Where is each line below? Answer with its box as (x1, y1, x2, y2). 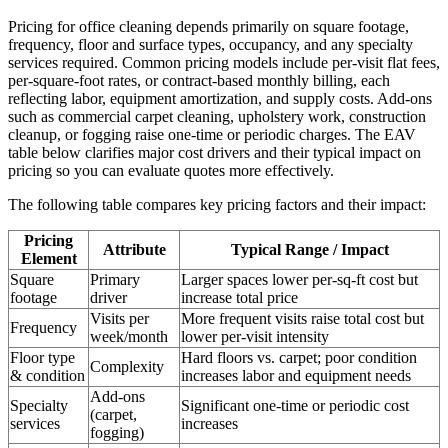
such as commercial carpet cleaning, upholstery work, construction (8, 107, 426, 125)
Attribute (102, 240, 166, 258)
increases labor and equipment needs (181, 366, 411, 384)
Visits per (90, 309, 149, 327)
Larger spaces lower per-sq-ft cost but (181, 270, 418, 288)
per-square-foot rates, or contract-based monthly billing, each (8, 71, 390, 89)
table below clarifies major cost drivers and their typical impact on (8, 143, 421, 161)
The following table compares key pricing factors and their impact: (8, 195, 426, 213)
